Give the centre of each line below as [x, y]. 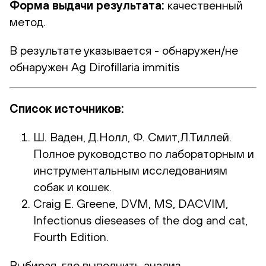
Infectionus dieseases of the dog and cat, [140, 220]
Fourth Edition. [71, 236]
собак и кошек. [72, 186]
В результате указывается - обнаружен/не [124, 50]
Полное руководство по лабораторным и [144, 153]
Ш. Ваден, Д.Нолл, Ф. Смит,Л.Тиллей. [132, 137]
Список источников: [67, 108]
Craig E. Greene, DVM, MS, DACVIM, [131, 203]
